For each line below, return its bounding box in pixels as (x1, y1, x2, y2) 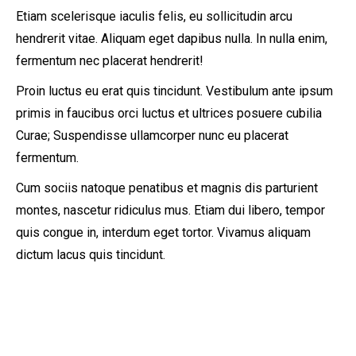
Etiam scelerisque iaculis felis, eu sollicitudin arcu (16, 9, 292, 24)
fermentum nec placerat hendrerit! (16, 53, 203, 68)
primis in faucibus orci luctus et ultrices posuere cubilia (16, 106, 322, 121)
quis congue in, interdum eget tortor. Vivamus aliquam (16, 225, 311, 240)
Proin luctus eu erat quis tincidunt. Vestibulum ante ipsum (16, 83, 333, 99)
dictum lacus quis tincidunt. (16, 247, 165, 262)
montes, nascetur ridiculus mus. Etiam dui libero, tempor (16, 203, 325, 218)
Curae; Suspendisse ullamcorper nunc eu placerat (16, 128, 288, 143)
